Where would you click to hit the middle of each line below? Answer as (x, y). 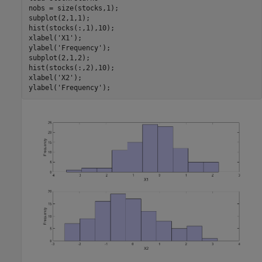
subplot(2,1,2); (59, 58)
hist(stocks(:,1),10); (71, 28)
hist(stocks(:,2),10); (71, 68)
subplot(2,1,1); (59, 18)
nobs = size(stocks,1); (73, 8)
